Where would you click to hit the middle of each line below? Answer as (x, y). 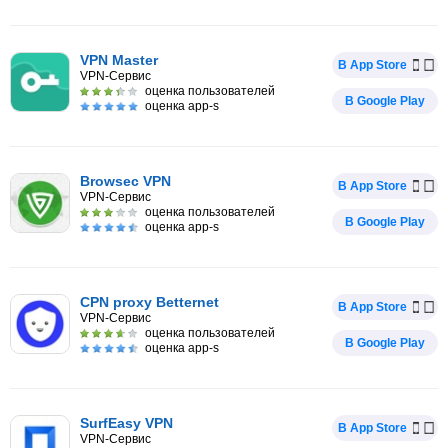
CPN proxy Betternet (149, 302)
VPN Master (119, 60)
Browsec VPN (125, 181)
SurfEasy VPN (126, 423)
